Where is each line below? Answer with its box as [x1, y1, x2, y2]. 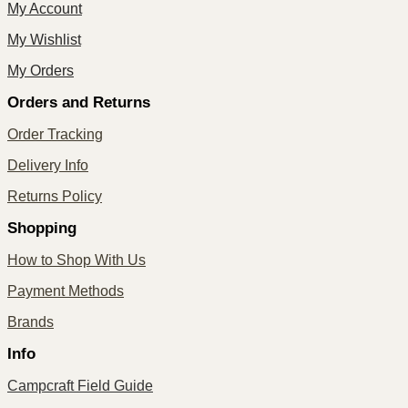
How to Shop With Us [7, 251, 146, 268]
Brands [7, 313, 54, 330]
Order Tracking [7, 126, 103, 142]
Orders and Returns [7, 93, 150, 111]
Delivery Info [7, 157, 88, 173]
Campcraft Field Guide [7, 377, 153, 393]
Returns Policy [7, 188, 102, 204]
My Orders [7, 62, 74, 78]
